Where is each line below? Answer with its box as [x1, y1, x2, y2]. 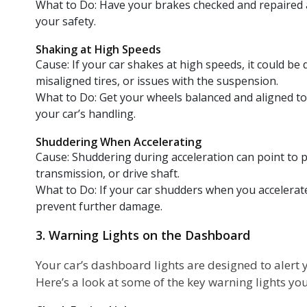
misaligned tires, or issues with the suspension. [36, 73, 278, 88]
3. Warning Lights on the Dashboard [36, 226, 250, 243]
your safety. [36, 13, 96, 29]
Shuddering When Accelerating [36, 134, 201, 149]
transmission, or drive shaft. [36, 165, 180, 181]
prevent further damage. [36, 198, 162, 214]
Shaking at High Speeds [36, 41, 161, 57]
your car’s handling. [36, 106, 136, 121]
